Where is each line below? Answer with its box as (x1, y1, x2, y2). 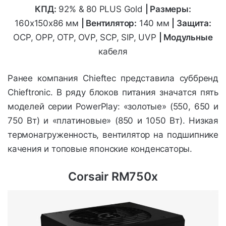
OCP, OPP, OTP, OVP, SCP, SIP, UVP (13, 32, 159, 42)
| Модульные (158, 32, 213, 42)
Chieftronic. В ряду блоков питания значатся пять (8, 87, 218, 97)
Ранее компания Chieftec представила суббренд (8, 73, 218, 83)
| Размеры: (145, 4, 191, 14)
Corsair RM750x (68, 169, 158, 184)
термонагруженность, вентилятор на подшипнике (8, 129, 218, 140)
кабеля (98, 46, 128, 56)
